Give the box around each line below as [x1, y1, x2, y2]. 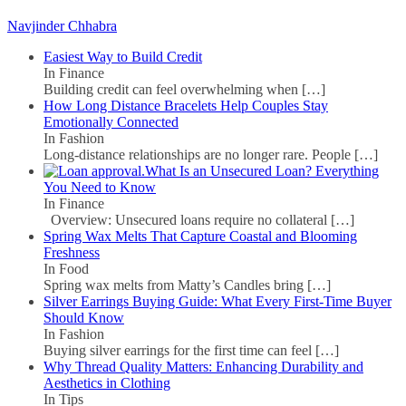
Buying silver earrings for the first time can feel [43, 343, 315, 359]
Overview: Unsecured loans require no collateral [43, 212, 331, 228]
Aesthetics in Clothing [43, 375, 170, 391]
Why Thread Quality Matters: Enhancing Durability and [43, 359, 363, 375]
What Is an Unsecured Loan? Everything [145, 163, 379, 179]
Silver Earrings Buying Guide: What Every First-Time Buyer [43, 294, 391, 310]
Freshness [43, 245, 100, 261]
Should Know [43, 310, 124, 326]
